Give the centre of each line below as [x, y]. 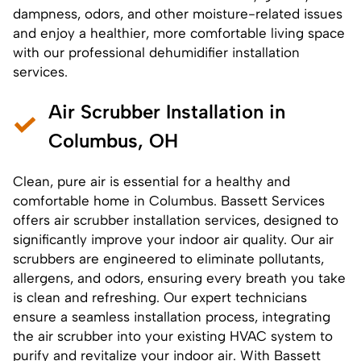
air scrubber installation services [155, 220]
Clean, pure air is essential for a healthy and [151, 181]
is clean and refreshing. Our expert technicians [160, 297]
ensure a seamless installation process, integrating [172, 316]
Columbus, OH [113, 140]
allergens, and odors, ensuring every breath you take [179, 278]
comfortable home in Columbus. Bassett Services [169, 200]
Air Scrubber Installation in [167, 111]
